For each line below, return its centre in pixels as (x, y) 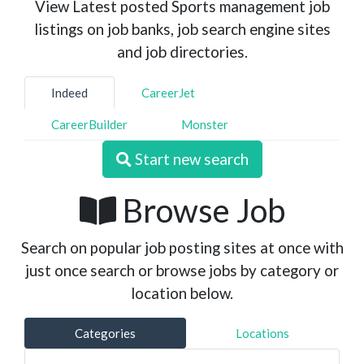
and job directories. (182, 52)
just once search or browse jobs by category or (182, 270)
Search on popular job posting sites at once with (182, 247)
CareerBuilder (89, 124)
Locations (263, 333)
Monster (205, 124)
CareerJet (168, 93)
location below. (182, 293)
